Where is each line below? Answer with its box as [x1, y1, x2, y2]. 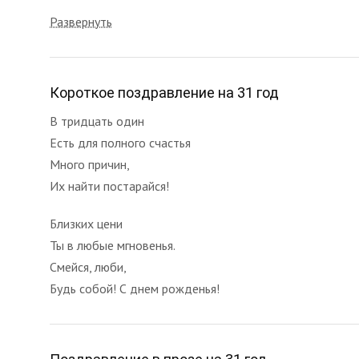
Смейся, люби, [50, 259, 127, 275]
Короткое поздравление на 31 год [50, 84, 279, 101]
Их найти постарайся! [50, 178, 169, 194]
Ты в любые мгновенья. [50, 237, 175, 253]
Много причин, [50, 156, 130, 172]
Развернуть [50, 14, 112, 30]
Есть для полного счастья [50, 135, 191, 151]
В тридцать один [50, 113, 144, 129]
